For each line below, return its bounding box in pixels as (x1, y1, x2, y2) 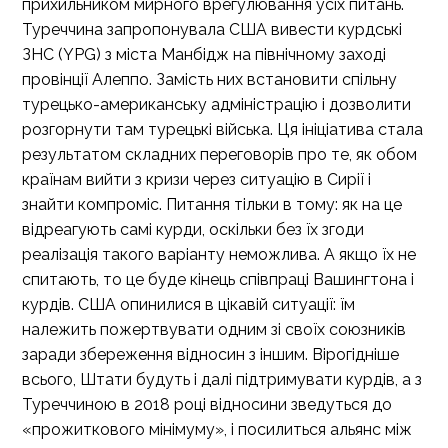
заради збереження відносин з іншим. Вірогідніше (22, 345, 399, 364)
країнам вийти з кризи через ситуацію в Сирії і (22, 170, 371, 189)
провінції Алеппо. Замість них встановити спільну (22, 70, 397, 89)
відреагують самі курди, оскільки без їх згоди (22, 220, 364, 239)
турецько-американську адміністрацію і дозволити (22, 95, 411, 114)
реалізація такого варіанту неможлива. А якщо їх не (22, 245, 416, 264)
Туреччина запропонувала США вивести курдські (22, 20, 402, 39)
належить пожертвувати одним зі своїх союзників (22, 320, 406, 339)
